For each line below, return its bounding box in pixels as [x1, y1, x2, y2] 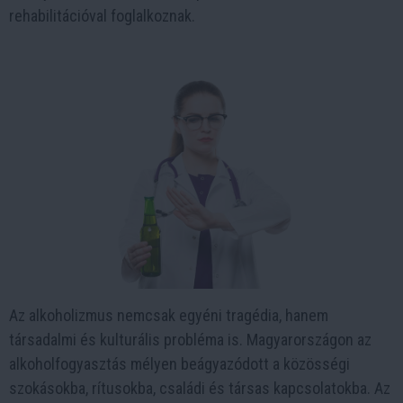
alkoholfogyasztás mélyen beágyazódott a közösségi [9, 354, 350, 373]
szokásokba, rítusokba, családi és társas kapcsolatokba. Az [9, 378, 390, 398]
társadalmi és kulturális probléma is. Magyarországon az [9, 329, 372, 349]
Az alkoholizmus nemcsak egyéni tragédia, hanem [9, 305, 328, 325]
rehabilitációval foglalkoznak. [9, 6, 195, 25]
